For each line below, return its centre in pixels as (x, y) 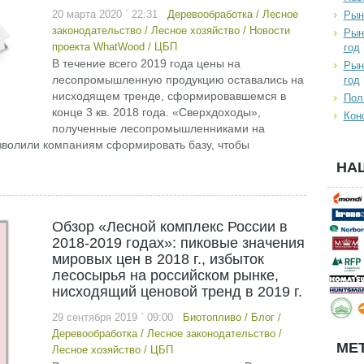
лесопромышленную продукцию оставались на (178, 80)
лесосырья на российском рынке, (165, 275)
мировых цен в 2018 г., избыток (158, 259)
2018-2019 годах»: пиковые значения (178, 243)
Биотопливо (212, 317)
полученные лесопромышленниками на (158, 128)
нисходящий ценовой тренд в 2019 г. (177, 292)
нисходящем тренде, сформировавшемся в (169, 96)
